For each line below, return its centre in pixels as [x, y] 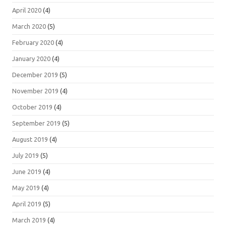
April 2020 [27, 10]
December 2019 [35, 75]
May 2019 [26, 188]
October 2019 [32, 107]
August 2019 [30, 139]
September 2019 [36, 123]
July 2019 [25, 156]
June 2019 [27, 172]
